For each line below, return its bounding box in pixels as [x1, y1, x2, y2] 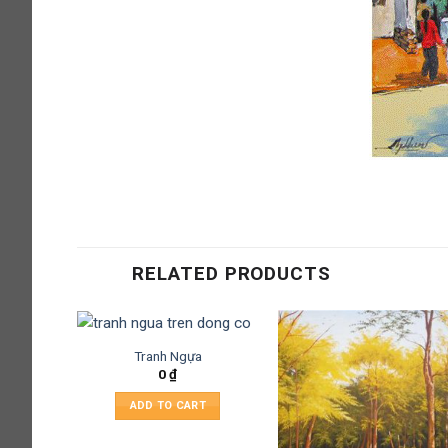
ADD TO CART [129, 398, 207, 412]
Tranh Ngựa [133, 347, 202, 364]
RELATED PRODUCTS [132, 262, 332, 286]
